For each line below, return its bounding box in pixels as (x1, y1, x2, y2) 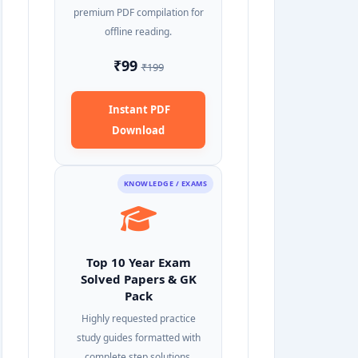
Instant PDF (106, 102, 170, 117)
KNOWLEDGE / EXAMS (123, 178, 207, 189)
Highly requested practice (81, 312, 196, 325)
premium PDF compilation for (73, 6, 204, 19)
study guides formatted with (76, 331, 201, 344)
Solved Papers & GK (80, 271, 197, 287)
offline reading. (105, 25, 172, 38)
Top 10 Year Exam (86, 254, 191, 270)
